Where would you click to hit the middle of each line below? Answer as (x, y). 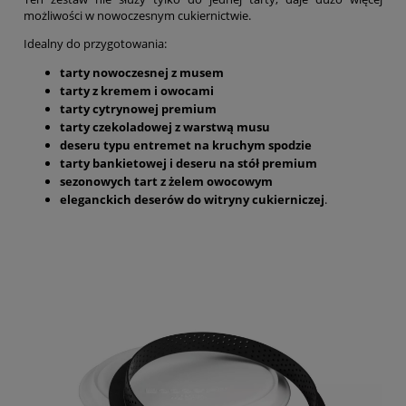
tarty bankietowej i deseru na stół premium (188, 164)
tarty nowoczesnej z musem (142, 73)
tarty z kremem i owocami (137, 91)
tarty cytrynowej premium (138, 109)
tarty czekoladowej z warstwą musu (165, 127)
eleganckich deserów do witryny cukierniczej (192, 200)
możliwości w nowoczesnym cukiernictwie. (137, 16)
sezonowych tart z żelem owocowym (166, 182)
